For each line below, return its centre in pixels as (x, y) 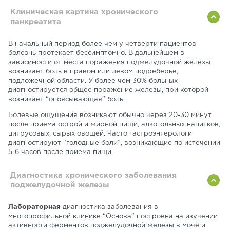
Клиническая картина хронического (84, 12)
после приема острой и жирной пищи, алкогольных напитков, (114, 124)
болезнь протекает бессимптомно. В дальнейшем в (96, 53)
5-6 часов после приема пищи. (62, 152)
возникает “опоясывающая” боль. (66, 99)
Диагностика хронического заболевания (93, 175)
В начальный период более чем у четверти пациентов (102, 44)
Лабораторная (34, 207)
